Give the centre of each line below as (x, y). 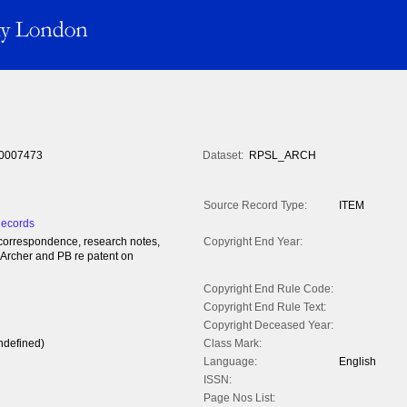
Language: (230, 362)
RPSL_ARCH (283, 156)
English (357, 362)
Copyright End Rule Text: (265, 308)
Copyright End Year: (253, 242)
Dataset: (223, 156)
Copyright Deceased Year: (268, 326)
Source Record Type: (255, 206)
